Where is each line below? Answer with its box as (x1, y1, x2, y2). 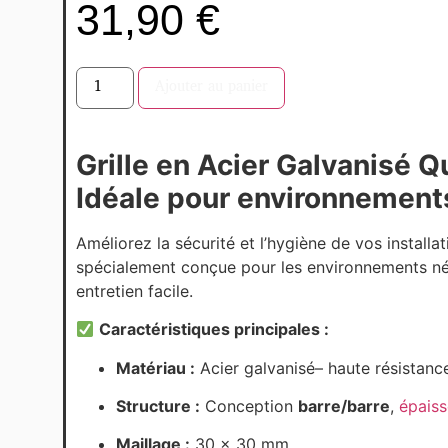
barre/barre (297, 395, 390, 416)
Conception (199, 395, 298, 416)
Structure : (115, 395, 200, 416)
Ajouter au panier (155, 75, 269, 99)
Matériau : (115, 357, 195, 378)
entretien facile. (75, 280, 193, 301)
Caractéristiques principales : (99, 319, 330, 340)
